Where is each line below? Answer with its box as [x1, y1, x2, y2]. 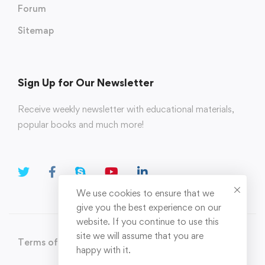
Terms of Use [18, 237, 76, 248]
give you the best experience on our [76, 202, 221, 213]
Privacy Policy [94, 237, 155, 248]
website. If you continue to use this [76, 216, 219, 227]
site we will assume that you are [76, 230, 203, 241]
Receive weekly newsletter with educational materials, [18, 104, 234, 115]
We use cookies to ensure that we [76, 188, 214, 199]
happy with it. [76, 244, 131, 256]
